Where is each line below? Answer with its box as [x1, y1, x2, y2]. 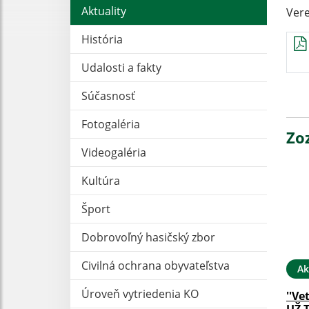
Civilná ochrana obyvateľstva [81, 257, 230, 273]
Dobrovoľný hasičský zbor [81, 229, 215, 245]
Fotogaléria [81, 116, 140, 132]
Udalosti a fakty [81, 59, 161, 75]
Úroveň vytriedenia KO [81, 286, 199, 301]
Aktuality [81, 3, 126, 19]
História [81, 31, 123, 47]
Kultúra [81, 172, 120, 188]
